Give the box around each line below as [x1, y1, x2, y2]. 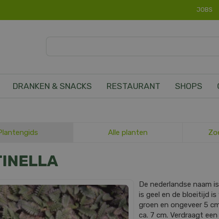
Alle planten [108, 128, 148, 137]
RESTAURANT [107, 81, 160, 91]
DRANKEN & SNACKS [13, 81, 92, 91]
